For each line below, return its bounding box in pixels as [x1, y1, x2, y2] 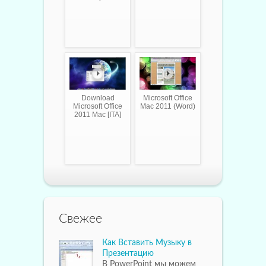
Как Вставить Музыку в [102, 238, 192, 247]
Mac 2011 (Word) [140, 102, 195, 111]
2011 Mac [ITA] [74, 110, 121, 119]
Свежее [59, 212, 102, 225]
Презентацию [102, 249, 154, 258]
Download [81, 94, 115, 103]
